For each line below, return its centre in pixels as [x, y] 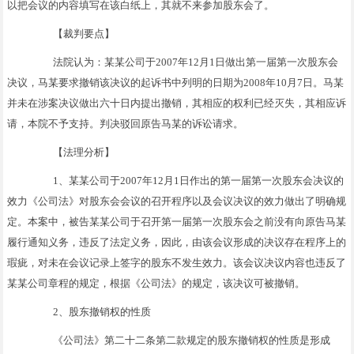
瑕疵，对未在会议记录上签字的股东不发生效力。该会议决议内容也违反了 [177, 262]
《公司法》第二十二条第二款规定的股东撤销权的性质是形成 [182, 340]
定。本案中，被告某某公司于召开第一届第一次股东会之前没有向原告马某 [177, 221]
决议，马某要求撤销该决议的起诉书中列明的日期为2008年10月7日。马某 [176, 82]
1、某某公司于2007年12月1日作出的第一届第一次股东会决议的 [188, 180]
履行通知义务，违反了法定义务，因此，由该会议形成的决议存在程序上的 [177, 242]
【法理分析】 [74, 152]
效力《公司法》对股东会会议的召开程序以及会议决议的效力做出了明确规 [177, 201]
